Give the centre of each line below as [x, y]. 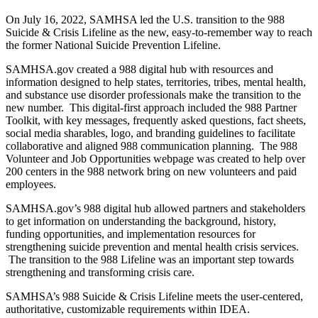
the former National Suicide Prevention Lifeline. [113, 45]
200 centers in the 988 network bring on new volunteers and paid [151, 172]
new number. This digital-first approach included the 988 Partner [151, 108]
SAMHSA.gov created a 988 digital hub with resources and [139, 70]
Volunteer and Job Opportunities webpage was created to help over [155, 159]
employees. [31, 185]
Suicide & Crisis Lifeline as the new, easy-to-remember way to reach [159, 33]
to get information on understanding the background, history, [141, 221]
